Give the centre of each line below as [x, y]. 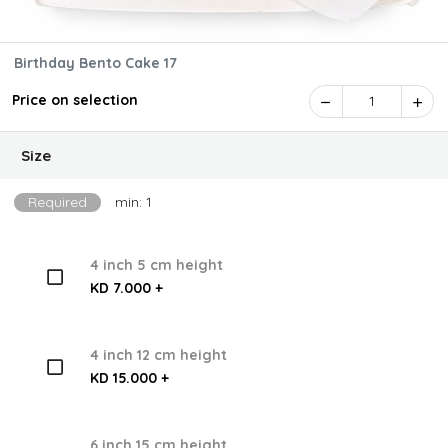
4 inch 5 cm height [156, 265]
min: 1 [133, 202]
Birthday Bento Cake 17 [170, 63]
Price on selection [75, 100]
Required [57, 202]
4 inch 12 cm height [158, 355]
